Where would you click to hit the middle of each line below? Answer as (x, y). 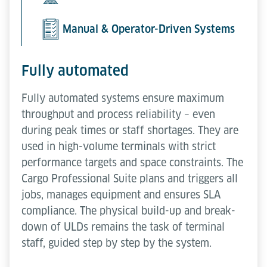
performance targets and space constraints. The (132, 162)
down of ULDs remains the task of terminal (123, 226)
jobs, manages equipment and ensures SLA (121, 194)
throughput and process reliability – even (118, 114)
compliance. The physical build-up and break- (128, 210)
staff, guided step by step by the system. (117, 243)
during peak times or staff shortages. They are (130, 130)
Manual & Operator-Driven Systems (149, 29)
